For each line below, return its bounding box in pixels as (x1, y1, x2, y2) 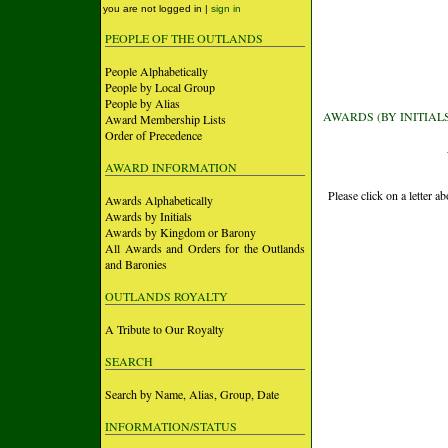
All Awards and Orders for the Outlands (105, 240, 305, 256)
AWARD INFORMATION (105, 159, 237, 175)
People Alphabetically (105, 63, 208, 79)
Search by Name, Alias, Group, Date (105, 386, 279, 402)
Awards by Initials (105, 208, 192, 224)
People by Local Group (105, 79, 215, 95)
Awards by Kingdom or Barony (105, 224, 256, 240)
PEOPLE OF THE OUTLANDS (105, 30, 263, 46)
